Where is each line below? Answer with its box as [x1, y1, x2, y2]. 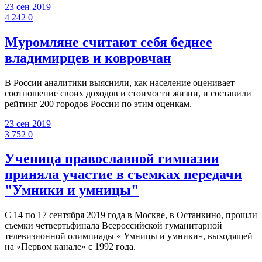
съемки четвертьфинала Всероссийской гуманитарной [5, 220, 222, 231]
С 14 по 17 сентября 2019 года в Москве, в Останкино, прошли [5, 210, 257, 220]
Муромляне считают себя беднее [5, 34, 212, 50]
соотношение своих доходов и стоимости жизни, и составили [5, 88, 251, 98]
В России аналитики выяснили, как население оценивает [5, 77, 235, 88]
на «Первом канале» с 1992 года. [5, 242, 136, 252]
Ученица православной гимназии [5, 151, 219, 167]
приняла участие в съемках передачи [5, 167, 242, 182]
